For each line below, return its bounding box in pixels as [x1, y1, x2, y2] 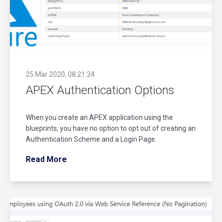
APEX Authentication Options [26, 83, 174, 98]
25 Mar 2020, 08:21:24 [26, 70, 95, 79]
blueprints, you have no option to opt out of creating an [26, 124, 196, 133]
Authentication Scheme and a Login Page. [26, 135, 157, 144]
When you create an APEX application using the [26, 113, 173, 122]
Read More [26, 155, 67, 165]
